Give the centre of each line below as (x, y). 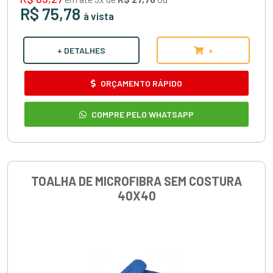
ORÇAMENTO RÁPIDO (140, 83)
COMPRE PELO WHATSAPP (142, 114)
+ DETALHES (81, 50)
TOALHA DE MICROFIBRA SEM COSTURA (136, 181)
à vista (99, 16)
